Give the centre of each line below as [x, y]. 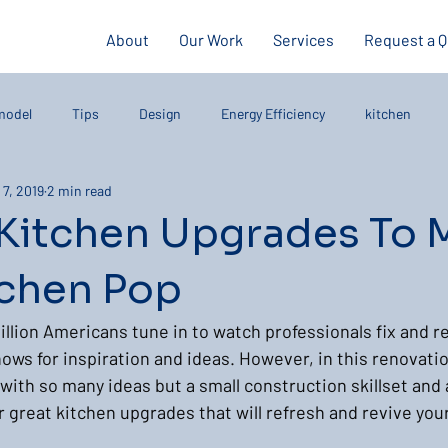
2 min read [79, 190]
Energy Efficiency [273, 113]
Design [160, 113]
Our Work [210, 39]
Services [303, 39]
